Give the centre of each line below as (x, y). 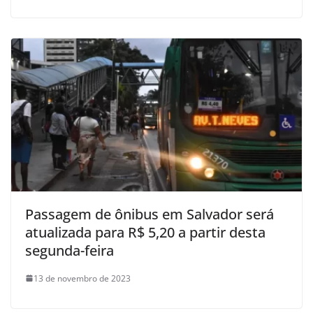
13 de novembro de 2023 (82, 278)
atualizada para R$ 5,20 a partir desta (145, 232)
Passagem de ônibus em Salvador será (150, 214)
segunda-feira (70, 250)
